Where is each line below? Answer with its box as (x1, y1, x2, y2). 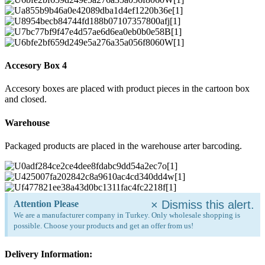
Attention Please (14, 198, 79, 209)
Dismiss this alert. (161, 198, 254, 211)
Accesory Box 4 (5, 60, 67, 71)
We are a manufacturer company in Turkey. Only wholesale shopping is (14, 210, 240, 219)
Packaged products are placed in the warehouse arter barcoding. (5, 140, 242, 151)
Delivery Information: (5, 249, 92, 260)
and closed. (5, 94, 47, 105)
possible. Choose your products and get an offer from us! (14, 221, 193, 230)
